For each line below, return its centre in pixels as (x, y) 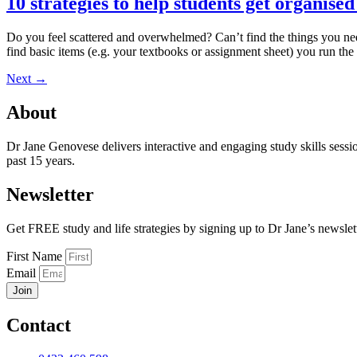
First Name (36, 256)
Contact (39, 325)
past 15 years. (41, 161)
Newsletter (50, 195)
